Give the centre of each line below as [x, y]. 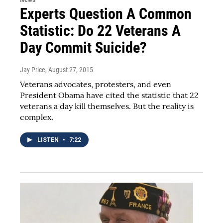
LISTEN [49, 140]
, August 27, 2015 [69, 69]
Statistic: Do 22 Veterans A [100, 30]
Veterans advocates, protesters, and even [96, 84]
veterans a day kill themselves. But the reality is [107, 106]
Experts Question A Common [106, 13]
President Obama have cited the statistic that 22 [109, 95]
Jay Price [33, 69]
